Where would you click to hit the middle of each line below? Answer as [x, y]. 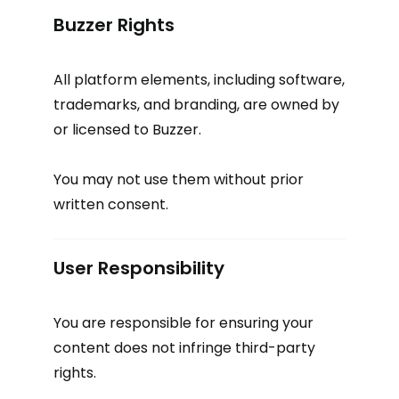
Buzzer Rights [114, 25]
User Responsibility [139, 268]
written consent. [111, 204]
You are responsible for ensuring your [183, 323]
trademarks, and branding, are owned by [196, 105]
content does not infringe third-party [184, 348]
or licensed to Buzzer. [127, 130]
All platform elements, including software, [199, 80]
